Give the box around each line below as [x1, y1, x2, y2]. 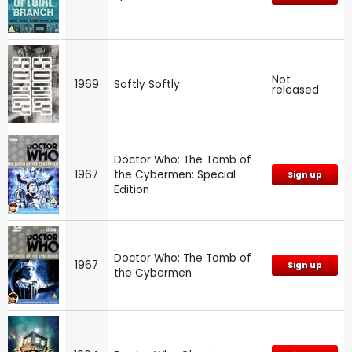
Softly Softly [114, 76, 180, 92]
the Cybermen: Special [114, 167, 236, 182]
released [272, 82, 319, 97]
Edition [114, 181, 149, 197]
